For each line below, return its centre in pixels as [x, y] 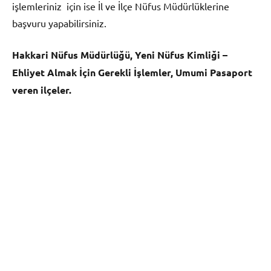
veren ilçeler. [42, 90]
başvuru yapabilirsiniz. [59, 23]
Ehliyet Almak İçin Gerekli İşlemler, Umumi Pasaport [132, 73]
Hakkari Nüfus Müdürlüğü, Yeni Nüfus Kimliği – [120, 55]
